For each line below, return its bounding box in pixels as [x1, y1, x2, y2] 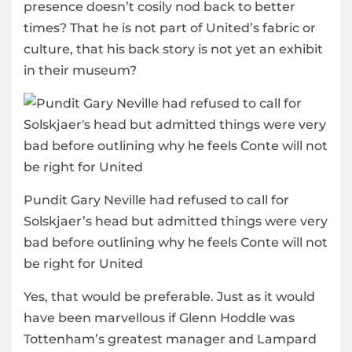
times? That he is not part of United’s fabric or [24, 20, 316, 36]
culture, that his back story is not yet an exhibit [24, 42, 323, 57]
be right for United [24, 256, 143, 272]
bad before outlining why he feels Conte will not [24, 235, 328, 251]
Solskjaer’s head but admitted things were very [24, 214, 328, 229]
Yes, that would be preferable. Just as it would [24, 289, 315, 305]
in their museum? [24, 63, 137, 79]
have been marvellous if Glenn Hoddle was [24, 310, 295, 326]
